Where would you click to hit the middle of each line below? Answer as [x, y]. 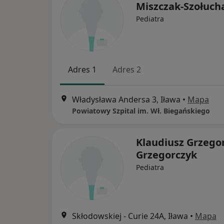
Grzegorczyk [166, 154]
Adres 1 [82, 70]
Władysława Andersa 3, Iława [126, 99]
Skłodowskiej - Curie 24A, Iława [130, 216]
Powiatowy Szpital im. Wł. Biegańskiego [141, 110]
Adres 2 [127, 70]
